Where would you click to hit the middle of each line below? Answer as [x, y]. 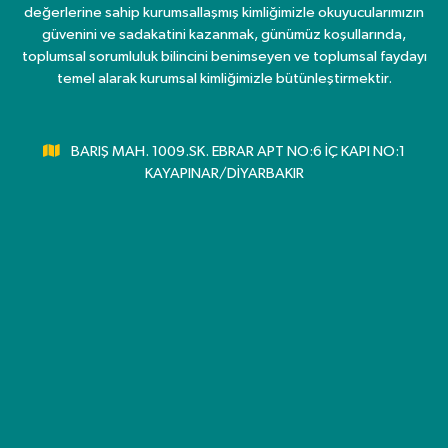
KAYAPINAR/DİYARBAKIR [224, 173]
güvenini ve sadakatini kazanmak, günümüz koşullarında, [224, 34]
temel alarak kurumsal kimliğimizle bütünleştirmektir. [224, 78]
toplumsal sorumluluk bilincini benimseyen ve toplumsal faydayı [224, 56]
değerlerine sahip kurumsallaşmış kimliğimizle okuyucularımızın [224, 12]
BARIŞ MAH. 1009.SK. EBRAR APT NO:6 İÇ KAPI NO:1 [238, 151]
